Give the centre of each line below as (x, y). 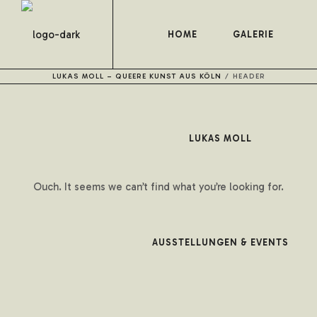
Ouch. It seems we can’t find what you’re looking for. (158, 187)
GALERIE (253, 34)
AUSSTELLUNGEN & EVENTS (220, 242)
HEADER (249, 76)
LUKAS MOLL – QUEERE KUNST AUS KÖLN (137, 76)
